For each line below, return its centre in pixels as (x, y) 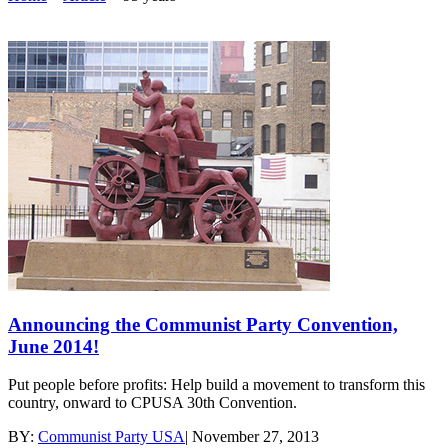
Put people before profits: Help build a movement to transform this (216, 385)
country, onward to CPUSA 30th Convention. (152, 403)
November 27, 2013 (255, 437)
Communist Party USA (111, 437)
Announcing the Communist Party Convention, (203, 324)
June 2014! (53, 346)
